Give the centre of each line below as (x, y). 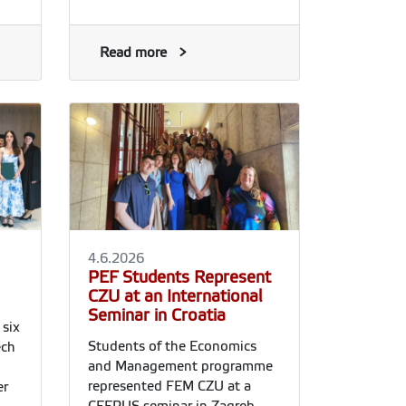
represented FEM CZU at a (169, 386)
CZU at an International (175, 296)
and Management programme (180, 366)
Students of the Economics (172, 346)
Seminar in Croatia (157, 315)
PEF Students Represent (179, 277)
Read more (133, 53)
